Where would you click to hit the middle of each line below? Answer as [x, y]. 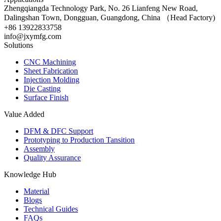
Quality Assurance [52, 158]
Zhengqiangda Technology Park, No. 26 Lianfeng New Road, [101, 8]
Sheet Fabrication [51, 71]
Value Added [24, 114]
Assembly [39, 149]
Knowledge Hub [30, 174]
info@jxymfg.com [33, 36]
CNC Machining [50, 62]
